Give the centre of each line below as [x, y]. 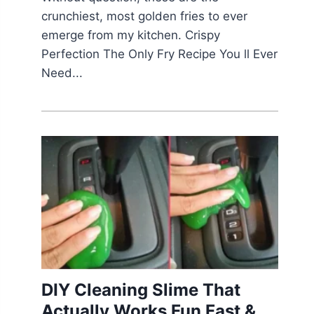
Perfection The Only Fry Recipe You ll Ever [160, 54]
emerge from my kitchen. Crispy [131, 35]
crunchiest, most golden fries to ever [145, 16]
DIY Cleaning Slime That [141, 290]
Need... [62, 73]
